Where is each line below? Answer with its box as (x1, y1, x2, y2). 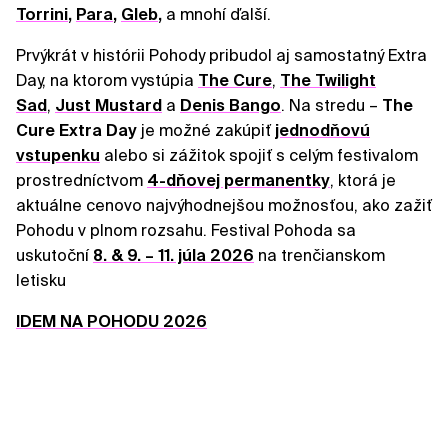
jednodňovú (275, 121, 370, 141)
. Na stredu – (281, 96, 382, 116)
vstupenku (16, 146, 100, 166)
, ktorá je (330, 171, 396, 191)
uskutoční (16, 246, 93, 266)
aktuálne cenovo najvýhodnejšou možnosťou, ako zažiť (16, 196, 432, 216)
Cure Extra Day (16, 121, 137, 141)
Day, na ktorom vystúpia (16, 71, 198, 91)
